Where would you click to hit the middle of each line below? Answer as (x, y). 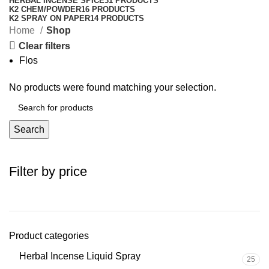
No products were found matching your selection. (113, 87)
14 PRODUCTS (117, 18)
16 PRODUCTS (108, 9)
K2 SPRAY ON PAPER (50, 18)
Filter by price (48, 171)
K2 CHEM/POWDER (45, 9)
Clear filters (45, 46)
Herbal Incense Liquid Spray (80, 256)
